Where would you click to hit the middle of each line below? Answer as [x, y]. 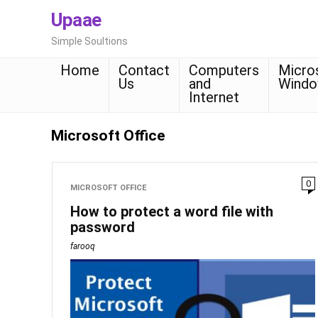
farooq [83, 246]
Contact [144, 70]
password [103, 227]
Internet [214, 97]
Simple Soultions [89, 41]
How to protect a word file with [172, 212]
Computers [224, 70]
